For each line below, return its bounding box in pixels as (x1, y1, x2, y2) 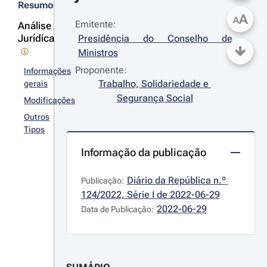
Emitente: (74, 18, 116, 30)
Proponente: (74, 64, 127, 76)
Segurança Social (116, 92, 193, 104)
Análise (18, 20, 51, 32)
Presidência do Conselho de (77, 33, 232, 44)
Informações (24, 66, 71, 76)
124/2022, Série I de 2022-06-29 (80, 189, 220, 200)
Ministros (77, 47, 118, 58)
